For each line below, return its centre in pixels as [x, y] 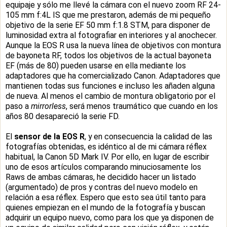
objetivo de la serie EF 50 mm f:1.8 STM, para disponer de [108, 25]
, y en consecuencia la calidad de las [148, 136]
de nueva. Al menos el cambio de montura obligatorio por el [110, 96]
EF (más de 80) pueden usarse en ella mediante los [96, 65]
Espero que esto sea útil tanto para [143, 197]
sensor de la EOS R [49, 136]
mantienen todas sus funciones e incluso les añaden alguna [110, 86]
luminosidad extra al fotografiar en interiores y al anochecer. [111, 35]
